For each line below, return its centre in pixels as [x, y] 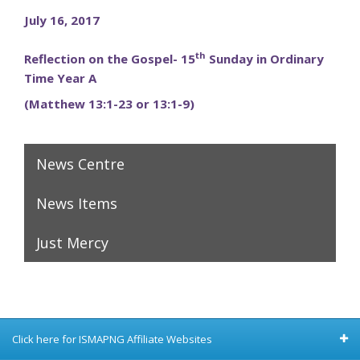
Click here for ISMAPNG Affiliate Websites [112, 339]
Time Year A [60, 78]
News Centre [80, 164]
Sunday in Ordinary [265, 59]
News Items [77, 203]
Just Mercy [72, 243]
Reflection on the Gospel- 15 [110, 59]
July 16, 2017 [62, 20]
